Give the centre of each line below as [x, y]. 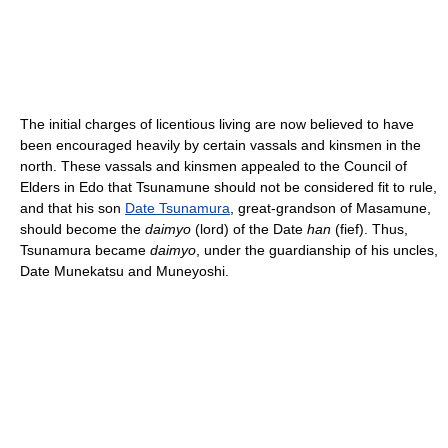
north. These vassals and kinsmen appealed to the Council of [213, 165]
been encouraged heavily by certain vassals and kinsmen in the [220, 144]
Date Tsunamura [177, 207]
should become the [82, 228]
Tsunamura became [85, 249]
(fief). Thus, [369, 228]
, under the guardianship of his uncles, [317, 249]
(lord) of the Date [249, 228]
